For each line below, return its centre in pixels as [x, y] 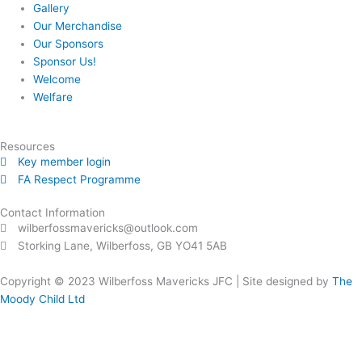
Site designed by [287, 282]
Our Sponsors [69, 43]
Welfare [53, 97]
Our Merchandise [78, 25]
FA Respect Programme [80, 180]
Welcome [57, 79]
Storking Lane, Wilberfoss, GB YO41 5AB [123, 246]
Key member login [65, 162]
